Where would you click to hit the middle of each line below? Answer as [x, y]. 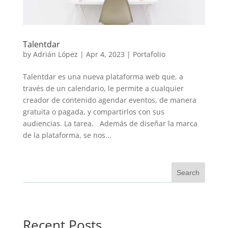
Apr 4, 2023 [105, 54]
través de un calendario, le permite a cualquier [103, 88]
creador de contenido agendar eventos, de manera [109, 100]
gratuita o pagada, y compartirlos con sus [93, 111]
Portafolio [149, 54]
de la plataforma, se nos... [67, 135]
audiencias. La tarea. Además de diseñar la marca [110, 123]
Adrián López [55, 54]
